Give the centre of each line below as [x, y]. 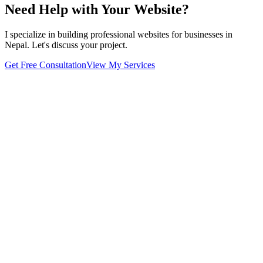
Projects [43, 210]
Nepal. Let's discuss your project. [66, 45]
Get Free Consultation [45, 65]
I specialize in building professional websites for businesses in [119, 34]
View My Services [121, 65]
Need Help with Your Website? [97, 9]
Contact [43, 231]
